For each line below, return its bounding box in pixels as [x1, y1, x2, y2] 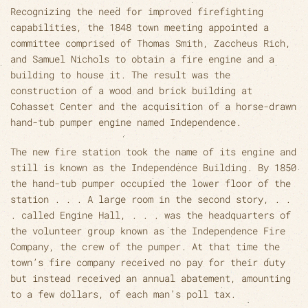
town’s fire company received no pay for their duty [10, 255, 285, 269]
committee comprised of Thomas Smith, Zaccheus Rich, [10, 36, 291, 49]
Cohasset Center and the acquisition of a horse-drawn [10, 99, 296, 113]
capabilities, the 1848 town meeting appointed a [10, 20, 269, 34]
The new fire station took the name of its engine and [10, 144, 296, 158]
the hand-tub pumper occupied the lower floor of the [10, 176, 291, 190]
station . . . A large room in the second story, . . [10, 192, 291, 206]
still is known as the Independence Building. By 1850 [10, 160, 296, 174]
